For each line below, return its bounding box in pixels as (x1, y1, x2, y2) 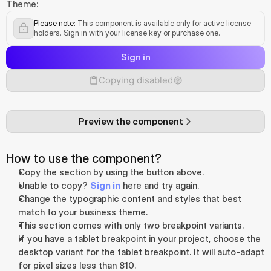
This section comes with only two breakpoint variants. (18, 220, 246, 231)
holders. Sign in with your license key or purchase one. (34, 28, 220, 38)
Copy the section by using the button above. (18, 166, 204, 178)
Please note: (34, 18, 76, 28)
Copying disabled (98, 74, 173, 86)
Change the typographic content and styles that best (18, 193, 241, 204)
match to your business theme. (18, 206, 148, 218)
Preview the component (78, 116, 183, 127)
